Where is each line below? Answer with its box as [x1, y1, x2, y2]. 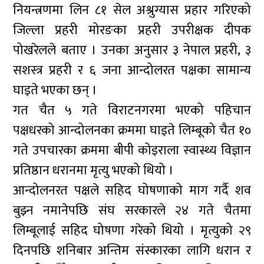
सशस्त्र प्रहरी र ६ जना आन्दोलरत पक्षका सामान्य [13, 60, 251, 81]
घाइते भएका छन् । [13, 80, 98, 101]
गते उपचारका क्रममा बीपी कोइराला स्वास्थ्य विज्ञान [13, 140, 251, 161]
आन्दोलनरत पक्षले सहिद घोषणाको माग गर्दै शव [13, 180, 251, 202]
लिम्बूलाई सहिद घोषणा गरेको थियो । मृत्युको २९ [13, 220, 251, 242]
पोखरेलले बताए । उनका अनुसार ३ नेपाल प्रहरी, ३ [13, 39, 251, 61]
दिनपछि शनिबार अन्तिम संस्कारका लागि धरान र [13, 240, 251, 262]
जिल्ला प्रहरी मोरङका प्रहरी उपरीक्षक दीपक [13, 19, 251, 41]
